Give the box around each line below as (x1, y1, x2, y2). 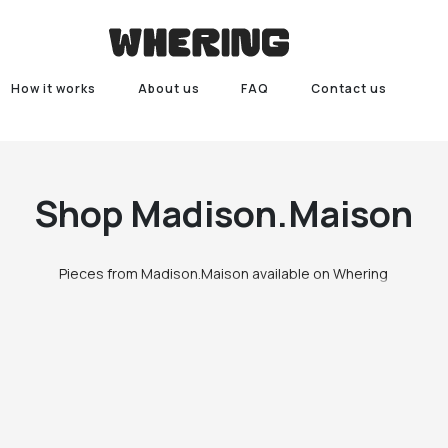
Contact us (311, 80, 388, 97)
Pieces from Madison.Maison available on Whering (59, 264, 389, 283)
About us (137, 80, 200, 97)
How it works (10, 80, 96, 97)
